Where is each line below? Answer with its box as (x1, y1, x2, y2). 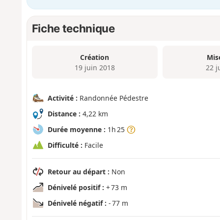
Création (80, 52, 110, 62)
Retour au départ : (47, 166, 110, 176)
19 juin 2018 (74, 62, 115, 72)
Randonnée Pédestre (77, 93, 148, 103)
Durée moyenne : (47, 124, 106, 134)
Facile (82, 140, 103, 150)
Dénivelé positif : (47, 182, 104, 192)
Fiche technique (31, 21, 115, 35)
